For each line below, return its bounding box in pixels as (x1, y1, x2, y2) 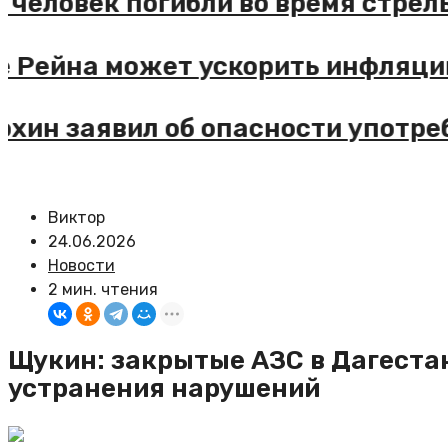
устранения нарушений (8, 373, 320, 405)
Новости (48, 255, 115, 275)
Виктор (48, 207, 105, 227)
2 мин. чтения (48, 279, 158, 299)
